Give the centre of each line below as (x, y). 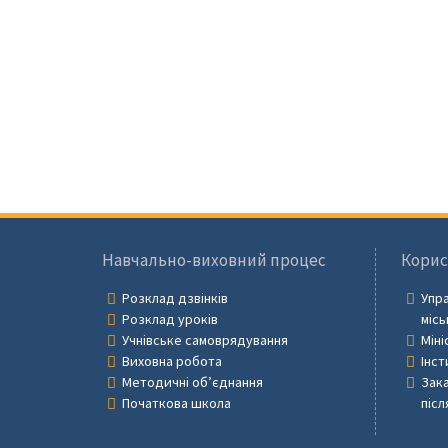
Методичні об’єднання (192, 382)
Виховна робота (172, 361)
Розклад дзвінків (175, 298)
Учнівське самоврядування (205, 340)
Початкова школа (176, 403)
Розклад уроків (170, 319)
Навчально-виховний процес (214, 260)
